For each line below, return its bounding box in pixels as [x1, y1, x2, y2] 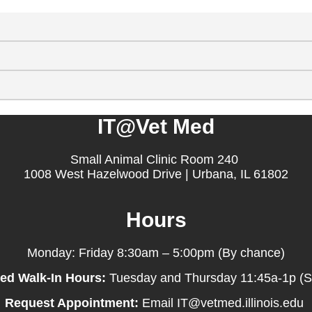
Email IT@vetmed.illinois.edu [139, 295, 307, 310]
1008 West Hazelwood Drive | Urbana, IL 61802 [24, 166, 288, 181]
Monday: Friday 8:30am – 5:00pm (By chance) [27, 245, 285, 260]
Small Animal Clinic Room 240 [70, 152, 242, 166]
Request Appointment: [5, 295, 139, 310]
